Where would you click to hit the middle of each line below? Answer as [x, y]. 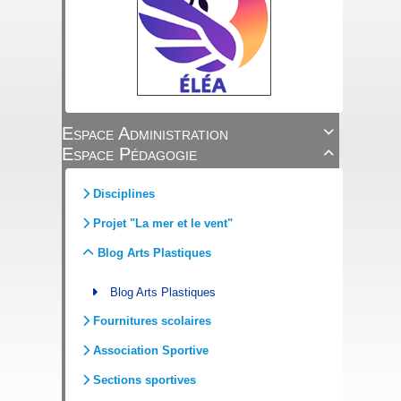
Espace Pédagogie [129, 154]
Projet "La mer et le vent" [162, 223]
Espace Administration [145, 133]
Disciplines [124, 193]
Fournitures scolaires [152, 320]
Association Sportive [150, 350]
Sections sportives [144, 380]
